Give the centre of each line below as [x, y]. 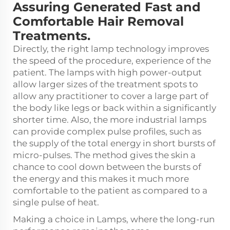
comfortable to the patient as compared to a [110, 191]
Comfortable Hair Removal [98, 22]
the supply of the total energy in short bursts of [114, 143]
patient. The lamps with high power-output [107, 73]
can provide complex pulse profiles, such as [107, 132]
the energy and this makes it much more [101, 179]
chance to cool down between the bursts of [107, 167]
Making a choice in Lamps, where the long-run [114, 219]
